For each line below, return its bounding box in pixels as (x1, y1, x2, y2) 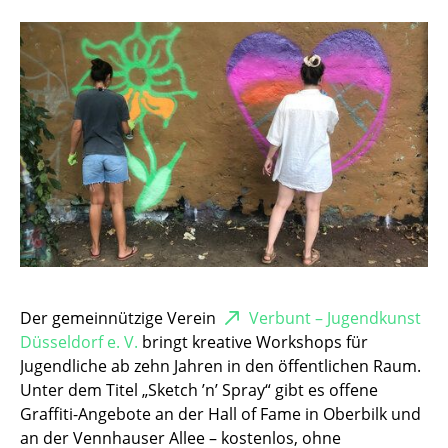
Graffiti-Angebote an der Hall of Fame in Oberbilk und (20, 406, 421, 423)
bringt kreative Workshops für (138, 334, 368, 351)
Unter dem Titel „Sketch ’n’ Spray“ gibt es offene (20, 382, 378, 399)
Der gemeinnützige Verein (20, 310, 220, 327)
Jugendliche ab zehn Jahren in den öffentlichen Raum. (20, 358, 421, 375)
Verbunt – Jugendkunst (249, 310, 421, 327)
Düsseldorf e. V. (20, 334, 138, 351)
